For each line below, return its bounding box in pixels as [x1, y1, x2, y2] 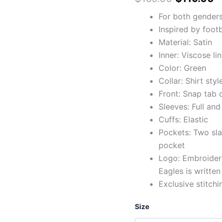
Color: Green [159, 62, 206, 73]
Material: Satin [159, 37, 212, 47]
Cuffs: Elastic [159, 114, 208, 124]
